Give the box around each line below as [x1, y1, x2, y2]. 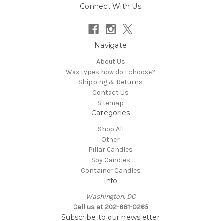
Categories [91, 109, 130, 118]
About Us [96, 57, 125, 66]
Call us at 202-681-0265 [73, 203, 148, 212]
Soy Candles [91, 156, 130, 165]
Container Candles [80, 166, 141, 175]
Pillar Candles [88, 146, 133, 154]
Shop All [97, 125, 124, 134]
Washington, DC [85, 192, 136, 201]
